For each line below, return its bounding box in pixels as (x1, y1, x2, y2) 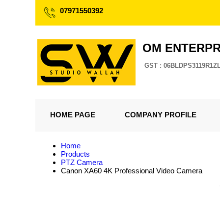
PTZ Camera (61, 158, 103, 166)
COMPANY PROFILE (125, 110, 196, 119)
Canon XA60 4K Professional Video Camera (61, 166, 202, 175)
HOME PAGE (50, 110, 95, 119)
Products (61, 150, 90, 158)
